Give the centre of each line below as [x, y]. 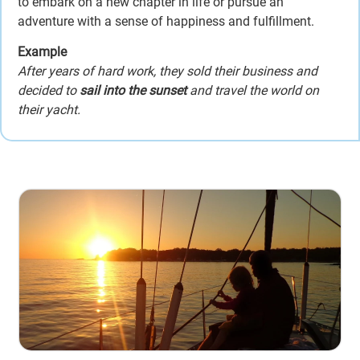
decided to [49, 91]
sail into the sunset [133, 91]
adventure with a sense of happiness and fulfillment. [166, 21]
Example [42, 52]
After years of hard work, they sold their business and [168, 72]
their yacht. [49, 110]
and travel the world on [253, 91]
